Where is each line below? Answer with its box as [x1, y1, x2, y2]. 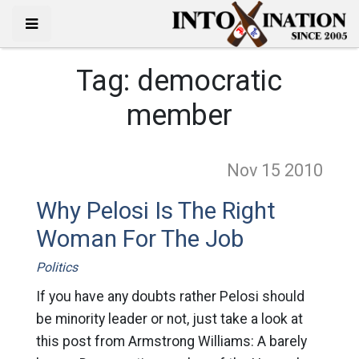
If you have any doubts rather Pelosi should [35, 288, 305, 305]
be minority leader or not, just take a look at [35, 311, 303, 327]
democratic [137, 64, 283, 98]
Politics [35, 260, 78, 275]
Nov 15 [227, 160, 285, 180]
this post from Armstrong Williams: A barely [35, 333, 307, 349]
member [126, 99, 232, 132]
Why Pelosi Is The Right [35, 197, 276, 224]
